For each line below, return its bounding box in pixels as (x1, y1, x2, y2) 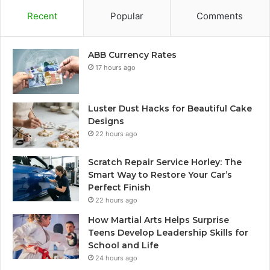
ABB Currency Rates (88, 49, 177, 60)
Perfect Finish (88, 181, 151, 193)
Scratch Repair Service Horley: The (88, 156, 242, 168)
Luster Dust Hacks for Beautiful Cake (88, 102, 252, 114)
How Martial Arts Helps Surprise (88, 214, 229, 225)
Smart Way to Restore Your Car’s (88, 169, 232, 180)
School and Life (88, 239, 159, 251)
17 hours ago (95, 63, 136, 72)
